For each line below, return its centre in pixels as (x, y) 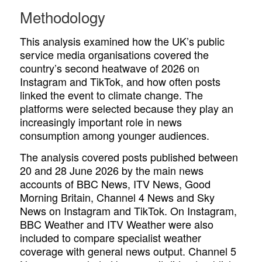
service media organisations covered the (115, 55)
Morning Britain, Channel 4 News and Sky (118, 197)
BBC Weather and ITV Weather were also (117, 224)
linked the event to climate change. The (112, 95)
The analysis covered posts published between (129, 156)
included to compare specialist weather (111, 237)
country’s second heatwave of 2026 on (110, 68)
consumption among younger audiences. (115, 135)
